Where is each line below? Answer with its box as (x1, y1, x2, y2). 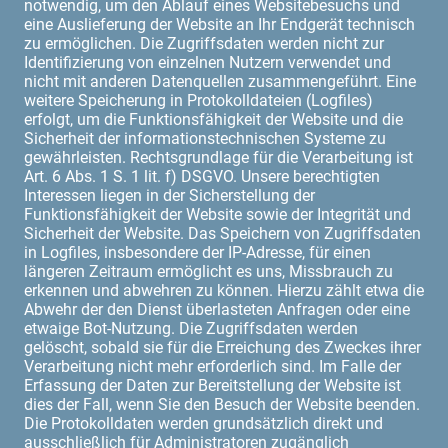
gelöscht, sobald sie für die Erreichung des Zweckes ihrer (24, 337, 421, 357)
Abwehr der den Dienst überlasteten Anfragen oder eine (24, 299, 410, 319)
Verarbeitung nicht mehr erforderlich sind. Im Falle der (24, 356, 401, 376)
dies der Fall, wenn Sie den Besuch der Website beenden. (24, 394, 420, 414)
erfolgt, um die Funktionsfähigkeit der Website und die (24, 109, 403, 129)
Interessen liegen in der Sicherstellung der (24, 185, 315, 205)
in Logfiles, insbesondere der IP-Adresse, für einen (24, 242, 371, 262)
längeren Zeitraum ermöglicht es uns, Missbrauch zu (24, 261, 393, 281)
